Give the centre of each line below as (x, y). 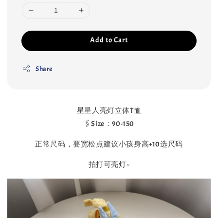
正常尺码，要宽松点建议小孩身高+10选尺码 (109, 144)
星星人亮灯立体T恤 (109, 110)
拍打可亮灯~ (109, 164)
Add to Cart (109, 40)
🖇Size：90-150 (109, 124)
